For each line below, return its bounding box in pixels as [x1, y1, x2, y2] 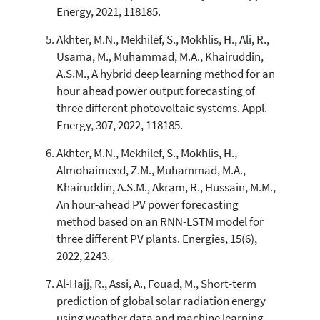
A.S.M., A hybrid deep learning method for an [56, 66, 275, 81]
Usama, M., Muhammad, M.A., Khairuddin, [56, 49, 264, 64]
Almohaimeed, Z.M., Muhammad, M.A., [56, 162, 246, 178]
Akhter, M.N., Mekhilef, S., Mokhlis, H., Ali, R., [56, 31, 269, 47]
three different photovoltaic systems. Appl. [56, 100, 267, 116]
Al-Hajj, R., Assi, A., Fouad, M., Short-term [56, 276, 256, 291]
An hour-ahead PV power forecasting [56, 196, 239, 212]
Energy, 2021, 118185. [56, 4, 161, 19]
